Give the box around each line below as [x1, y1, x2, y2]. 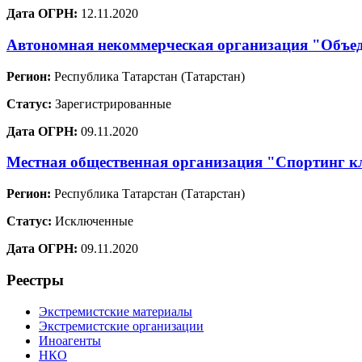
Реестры [6, 271, 64, 288]
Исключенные [52, 214, 133, 229]
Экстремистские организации [39, 318, 204, 333]
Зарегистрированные [52, 96, 171, 111]
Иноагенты [39, 333, 101, 347]
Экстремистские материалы [39, 304, 192, 318]
